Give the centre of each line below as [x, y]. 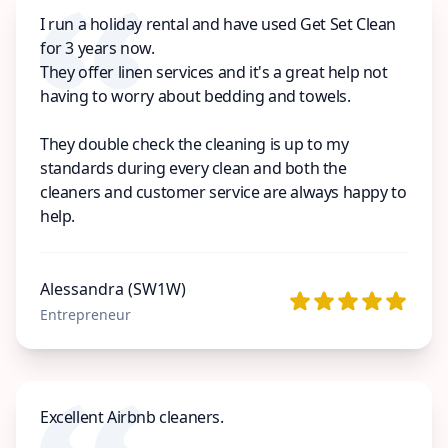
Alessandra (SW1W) [113, 288]
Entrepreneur [85, 314]
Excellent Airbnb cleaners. [132, 416]
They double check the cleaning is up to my [194, 143]
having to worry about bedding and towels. [195, 95]
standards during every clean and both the [193, 167]
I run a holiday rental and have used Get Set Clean [218, 23]
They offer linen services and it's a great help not [214, 71]
